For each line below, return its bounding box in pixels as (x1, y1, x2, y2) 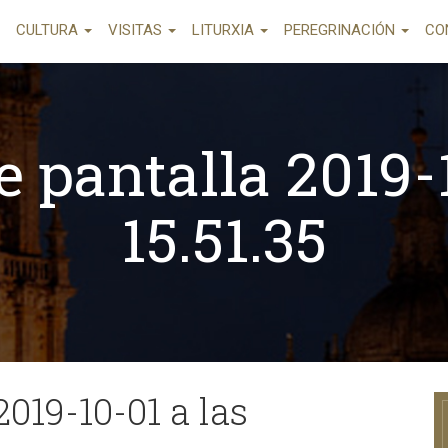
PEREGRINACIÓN (284, 21, 399, 39)
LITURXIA (192, 21, 258, 39)
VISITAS (108, 21, 166, 39)
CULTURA (16, 21, 82, 39)
